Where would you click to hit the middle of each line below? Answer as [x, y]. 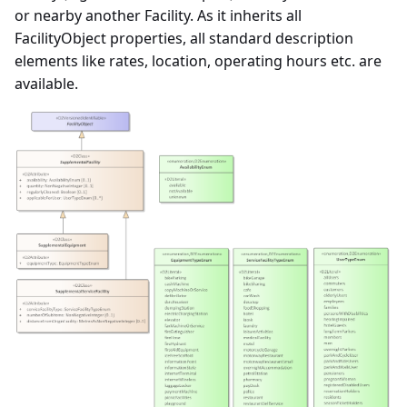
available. [46, 83]
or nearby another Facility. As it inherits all [158, 15]
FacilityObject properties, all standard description [184, 38]
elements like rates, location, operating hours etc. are [198, 60]
